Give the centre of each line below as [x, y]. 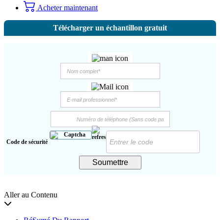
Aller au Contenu [31, 195]
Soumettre [110, 163]
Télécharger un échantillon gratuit [110, 28]
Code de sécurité [27, 142]
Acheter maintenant [67, 7]
